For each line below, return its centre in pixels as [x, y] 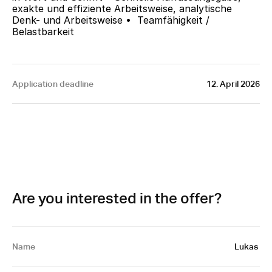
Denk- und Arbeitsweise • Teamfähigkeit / [111, 20]
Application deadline [53, 84]
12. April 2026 [233, 84]
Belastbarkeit [43, 32]
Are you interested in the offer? [117, 198]
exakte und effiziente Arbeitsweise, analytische [122, 8]
